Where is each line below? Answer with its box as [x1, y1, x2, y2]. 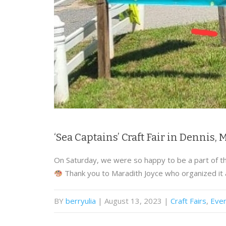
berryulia [66, 196, 96, 206]
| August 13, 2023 [98, 196, 162, 206]
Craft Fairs [171, 196, 206, 206]
